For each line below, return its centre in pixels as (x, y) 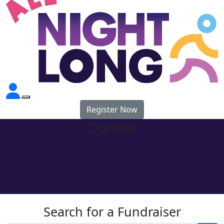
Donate (112, 127)
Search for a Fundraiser (112, 211)
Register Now (112, 109)
